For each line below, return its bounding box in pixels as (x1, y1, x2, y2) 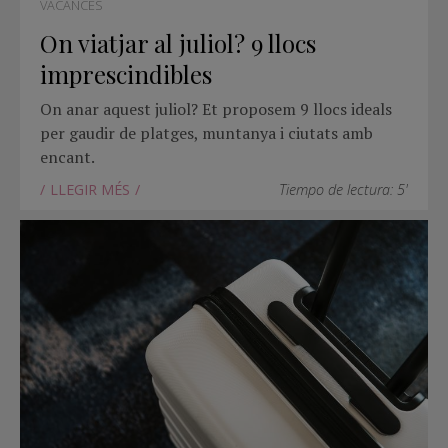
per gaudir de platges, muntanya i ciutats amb (40, 122, 373, 145)
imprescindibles (40, 57, 212, 90)
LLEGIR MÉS (50, 180, 130, 200)
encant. (40, 146, 95, 169)
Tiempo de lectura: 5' (279, 180, 408, 200)
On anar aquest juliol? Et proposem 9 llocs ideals (40, 98, 392, 121)
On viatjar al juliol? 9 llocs (40, 26, 316, 59)
